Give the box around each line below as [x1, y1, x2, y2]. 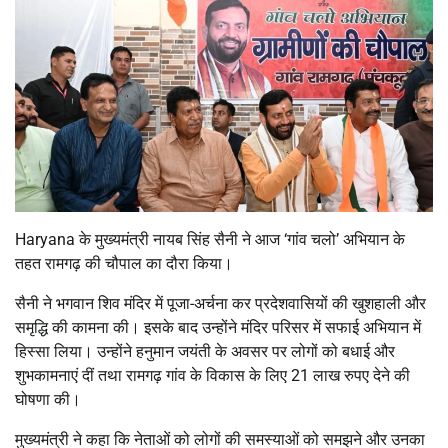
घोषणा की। [15, 389, 81, 409]
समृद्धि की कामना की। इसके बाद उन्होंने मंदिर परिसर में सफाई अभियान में [15, 317, 421, 337]
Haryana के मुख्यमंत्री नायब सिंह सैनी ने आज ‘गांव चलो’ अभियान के [15, 229, 405, 249]
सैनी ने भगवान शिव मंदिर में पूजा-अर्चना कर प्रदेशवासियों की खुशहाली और [15, 293, 426, 313]
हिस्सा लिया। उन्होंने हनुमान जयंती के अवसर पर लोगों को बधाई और [15, 341, 395, 361]
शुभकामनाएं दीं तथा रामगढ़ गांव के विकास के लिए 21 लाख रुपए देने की [15, 365, 410, 385]
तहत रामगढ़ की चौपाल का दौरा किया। [15, 253, 233, 273]
